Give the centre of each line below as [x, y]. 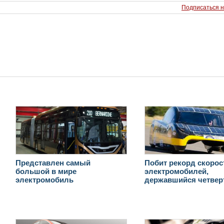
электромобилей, [177, 171]
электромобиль [44, 179]
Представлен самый [53, 162]
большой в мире [46, 171]
